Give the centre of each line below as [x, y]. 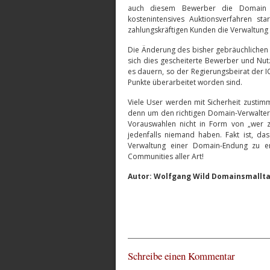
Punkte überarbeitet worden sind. [185, 82]
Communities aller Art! [166, 156]
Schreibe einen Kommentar [181, 256]
